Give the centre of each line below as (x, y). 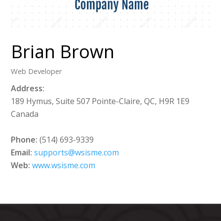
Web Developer (37, 71)
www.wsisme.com (64, 166)
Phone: (24, 140)
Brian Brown (63, 52)
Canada (25, 114)
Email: (22, 153)
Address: (28, 89)
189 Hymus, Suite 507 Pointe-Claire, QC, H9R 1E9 (100, 101)
